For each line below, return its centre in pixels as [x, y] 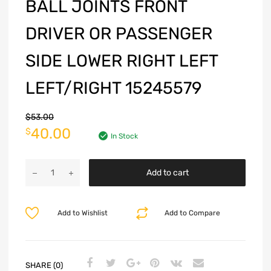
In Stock [124, 136]
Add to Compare [193, 213]
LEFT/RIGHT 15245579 [114, 88]
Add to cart [167, 173]
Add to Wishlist [82, 213]
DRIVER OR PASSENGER [119, 34]
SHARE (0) [44, 265]
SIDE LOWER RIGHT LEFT [122, 61]
